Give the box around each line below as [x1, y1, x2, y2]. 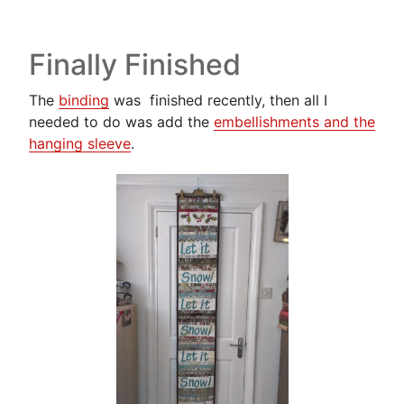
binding [59, 90, 109, 109]
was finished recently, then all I [109, 90, 327, 109]
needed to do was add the [29, 112, 214, 131]
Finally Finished [29, 46, 241, 82]
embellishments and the [214, 112, 375, 131]
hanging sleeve [29, 133, 131, 152]
